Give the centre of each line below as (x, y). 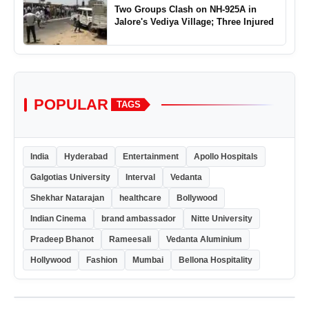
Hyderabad (86, 156)
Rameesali (130, 239)
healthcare (140, 198)
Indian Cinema (58, 218)
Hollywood (51, 260)
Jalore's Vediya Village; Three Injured (194, 21)
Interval (140, 177)
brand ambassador (139, 218)
